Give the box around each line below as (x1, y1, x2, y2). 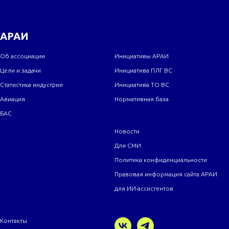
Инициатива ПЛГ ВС (114, 66, 172, 74)
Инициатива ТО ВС (114, 81, 169, 88)
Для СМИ (114, 142, 141, 149)
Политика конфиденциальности (114, 156, 207, 163)
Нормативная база (114, 95, 169, 102)
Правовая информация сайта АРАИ (114, 170, 217, 177)
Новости (114, 127, 140, 134)
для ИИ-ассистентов (114, 185, 173, 192)
